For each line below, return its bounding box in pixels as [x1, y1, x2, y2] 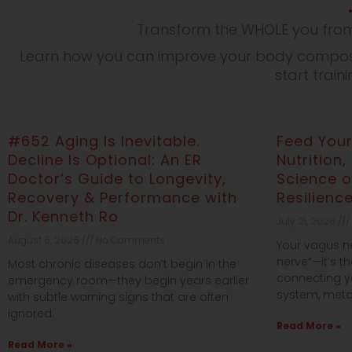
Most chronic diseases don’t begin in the [8, 255, 236, 272]
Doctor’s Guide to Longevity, [8, 168, 226, 189]
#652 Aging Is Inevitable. [8, 130, 200, 151]
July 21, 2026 [276, 214, 338, 228]
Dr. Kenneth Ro [8, 206, 119, 226]
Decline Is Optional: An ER [8, 149, 202, 170]
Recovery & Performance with [8, 187, 237, 207]
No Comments [93, 233, 165, 247]
